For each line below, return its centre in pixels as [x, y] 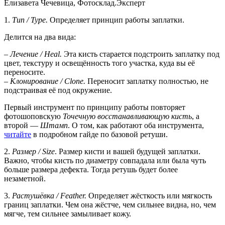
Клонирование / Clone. [48, 81]
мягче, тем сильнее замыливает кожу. [68, 213]
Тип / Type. [30, 20]
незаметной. [25, 178]
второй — [22, 125]
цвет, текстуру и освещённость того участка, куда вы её [99, 63]
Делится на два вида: [40, 37]
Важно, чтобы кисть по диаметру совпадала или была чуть [105, 160]
